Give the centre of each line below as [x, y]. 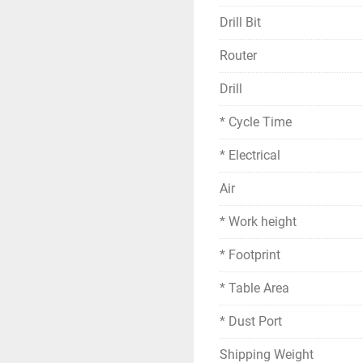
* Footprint [250, 255]
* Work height [258, 222]
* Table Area [254, 288]
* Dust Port [251, 321]
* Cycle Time [256, 122]
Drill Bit [240, 22]
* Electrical [250, 155]
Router [238, 56]
